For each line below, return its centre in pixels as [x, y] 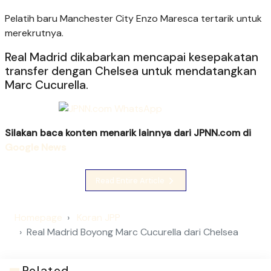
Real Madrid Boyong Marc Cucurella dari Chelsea [132, 232]
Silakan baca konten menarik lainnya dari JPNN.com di [128, 133]
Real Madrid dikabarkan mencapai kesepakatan [132, 57]
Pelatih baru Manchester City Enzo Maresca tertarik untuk [133, 19]
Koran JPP [99, 218]
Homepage [38, 218]
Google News [35, 148]
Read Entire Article [131, 180]
